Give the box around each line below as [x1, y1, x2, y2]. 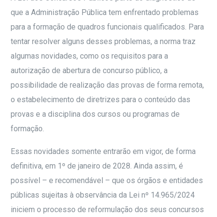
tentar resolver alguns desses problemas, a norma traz [11, 37, 196, 46]
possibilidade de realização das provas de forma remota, [11, 80, 204, 90]
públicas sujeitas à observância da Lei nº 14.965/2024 [11, 190, 195, 200]
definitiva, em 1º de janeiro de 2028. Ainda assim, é [11, 161, 184, 171]
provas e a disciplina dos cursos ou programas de [11, 109, 180, 119]
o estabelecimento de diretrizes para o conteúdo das [11, 95, 191, 105]
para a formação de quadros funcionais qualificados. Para [11, 22, 204, 32]
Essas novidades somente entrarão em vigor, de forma [11, 147, 196, 156]
